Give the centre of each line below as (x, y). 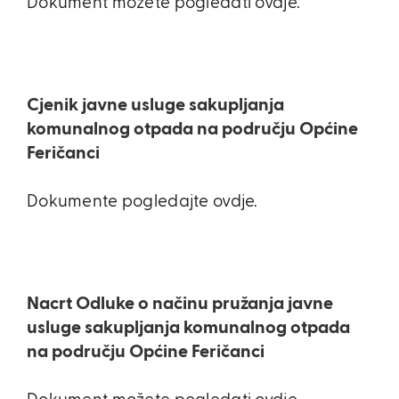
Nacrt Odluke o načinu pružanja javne (180, 304)
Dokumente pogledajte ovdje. (142, 202)
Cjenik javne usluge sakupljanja (155, 105)
